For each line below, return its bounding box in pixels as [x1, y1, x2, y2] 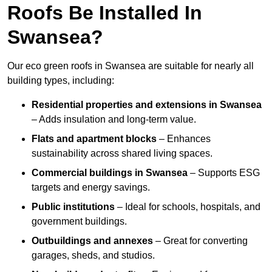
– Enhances [157, 134, 211, 144]
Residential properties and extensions [32, 100, 206, 110]
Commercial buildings [32, 168, 132, 178]
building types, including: [7, 75, 114, 86]
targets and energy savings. [32, 182, 150, 193]
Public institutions [32, 202, 115, 212]
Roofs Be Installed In [7, 2, 202, 24]
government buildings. [32, 216, 127, 227]
